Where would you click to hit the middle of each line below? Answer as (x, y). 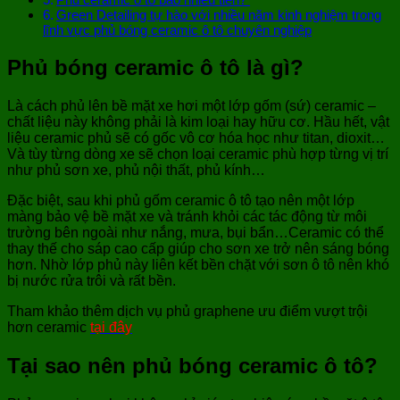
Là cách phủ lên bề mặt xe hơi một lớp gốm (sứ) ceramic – (192, 106)
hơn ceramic (49, 328)
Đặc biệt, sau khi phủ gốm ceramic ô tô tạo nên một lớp (181, 201)
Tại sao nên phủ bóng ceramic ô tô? (196, 365)
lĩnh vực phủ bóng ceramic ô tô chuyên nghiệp (177, 30)
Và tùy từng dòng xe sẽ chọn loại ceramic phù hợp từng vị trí (198, 154)
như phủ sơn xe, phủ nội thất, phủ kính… (136, 171)
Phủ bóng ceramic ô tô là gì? (158, 68)
